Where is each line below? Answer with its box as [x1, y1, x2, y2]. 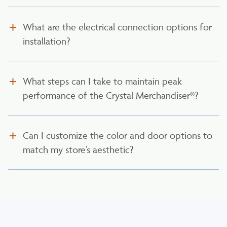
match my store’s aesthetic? [23, 143, 133, 156]
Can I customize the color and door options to [23, 129, 212, 141]
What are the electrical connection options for [23, 21, 212, 33]
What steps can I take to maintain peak [23, 75, 182, 87]
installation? [23, 35, 70, 47]
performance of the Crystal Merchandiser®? [23, 89, 198, 101]
